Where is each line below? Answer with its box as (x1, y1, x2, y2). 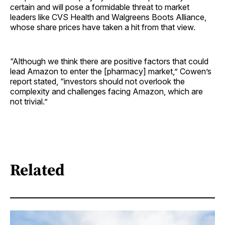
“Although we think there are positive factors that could (10, 56, 208, 66)
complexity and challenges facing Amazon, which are (10, 86, 203, 96)
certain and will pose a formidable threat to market (10, 2, 189, 12)
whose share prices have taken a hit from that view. (10, 22, 195, 32)
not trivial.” (10, 96, 48, 106)
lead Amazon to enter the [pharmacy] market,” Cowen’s (10, 66, 211, 76)
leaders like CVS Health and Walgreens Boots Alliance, (10, 12, 206, 22)
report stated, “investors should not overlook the (10, 76, 185, 86)
